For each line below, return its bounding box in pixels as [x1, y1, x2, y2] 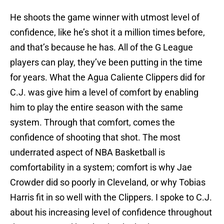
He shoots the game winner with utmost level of [10, 12, 199, 23]
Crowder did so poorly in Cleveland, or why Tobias [10, 177, 205, 188]
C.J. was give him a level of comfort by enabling [10, 87, 198, 98]
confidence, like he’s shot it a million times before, [10, 27, 205, 38]
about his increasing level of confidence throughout [10, 207, 212, 218]
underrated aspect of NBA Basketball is [10, 147, 165, 158]
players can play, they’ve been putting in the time [10, 57, 202, 68]
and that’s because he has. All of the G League [10, 42, 193, 53]
